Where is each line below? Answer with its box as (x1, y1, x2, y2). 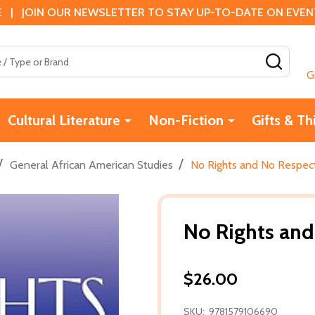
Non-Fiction (148, 111, 224, 129)
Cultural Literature (7, 111, 120, 129)
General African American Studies (10, 157, 173, 172)
